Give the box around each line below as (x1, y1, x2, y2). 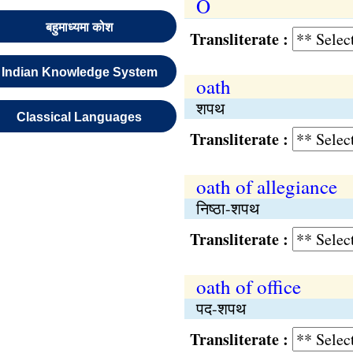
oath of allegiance (195, 173, 337, 199)
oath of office (195, 273, 301, 299)
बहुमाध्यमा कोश (46, 20, 113, 34)
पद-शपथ (195, 298, 246, 319)
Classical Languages (17, 110, 143, 124)
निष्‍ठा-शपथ (195, 198, 259, 219)
